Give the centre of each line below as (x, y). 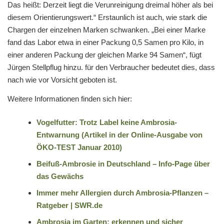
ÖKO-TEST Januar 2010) (79, 147)
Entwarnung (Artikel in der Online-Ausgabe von (119, 135)
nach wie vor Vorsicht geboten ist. (62, 79)
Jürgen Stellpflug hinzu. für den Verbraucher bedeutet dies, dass (111, 67)
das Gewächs (60, 176)
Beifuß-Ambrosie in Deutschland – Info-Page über (123, 164)
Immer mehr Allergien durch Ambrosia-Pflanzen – (122, 193)
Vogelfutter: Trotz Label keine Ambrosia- (106, 122)
